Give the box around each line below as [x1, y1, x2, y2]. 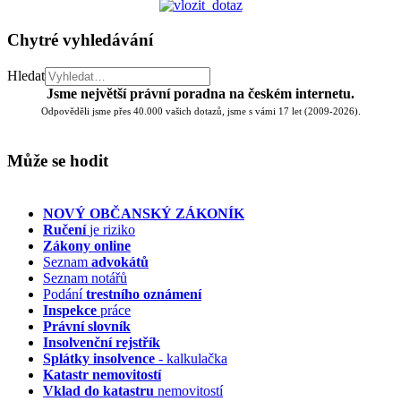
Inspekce [43, 303, 97, 319]
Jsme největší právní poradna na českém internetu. [47, 85, 354, 101]
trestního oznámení [86, 286, 201, 303]
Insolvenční [43, 335, 112, 351]
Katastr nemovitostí [43, 367, 161, 383]
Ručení [43, 222, 90, 238]
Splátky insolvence [43, 351, 155, 367]
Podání [43, 286, 86, 303]
